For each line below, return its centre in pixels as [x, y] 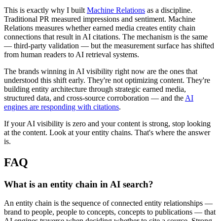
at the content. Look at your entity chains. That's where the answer [107, 132]
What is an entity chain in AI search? [79, 184]
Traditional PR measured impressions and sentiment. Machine [100, 19]
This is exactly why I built [45, 10]
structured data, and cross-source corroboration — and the [94, 98]
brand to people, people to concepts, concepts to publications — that [110, 212]
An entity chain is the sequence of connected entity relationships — [108, 203]
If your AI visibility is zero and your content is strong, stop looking [107, 123]
